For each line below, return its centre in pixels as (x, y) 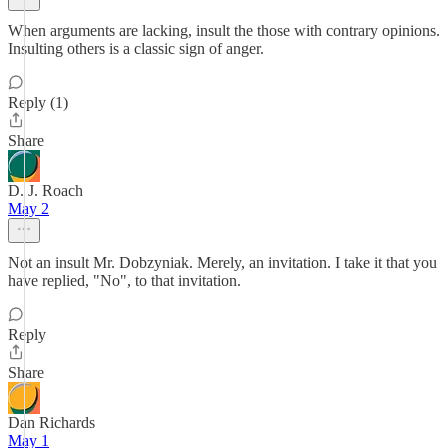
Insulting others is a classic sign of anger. (136, 48)
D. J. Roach (45, 190)
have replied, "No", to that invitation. (124, 280)
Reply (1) (38, 102)
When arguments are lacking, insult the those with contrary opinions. (224, 30)
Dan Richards (51, 422)
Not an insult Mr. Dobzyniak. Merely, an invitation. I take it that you (222, 262)
